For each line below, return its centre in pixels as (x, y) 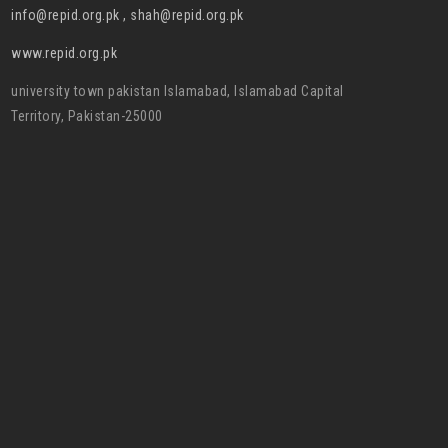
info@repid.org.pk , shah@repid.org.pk (127, 15)
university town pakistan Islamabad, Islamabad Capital (177, 91)
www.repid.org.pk (64, 53)
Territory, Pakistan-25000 (87, 116)
